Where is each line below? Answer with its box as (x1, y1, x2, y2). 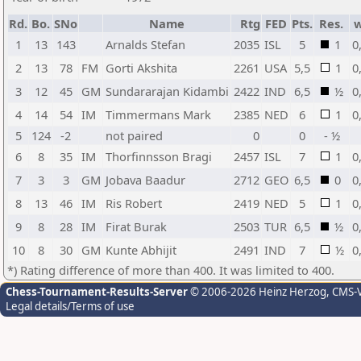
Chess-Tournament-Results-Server (6, 284, 188, 299)
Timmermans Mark (106, 106, 211, 122)
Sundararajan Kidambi (106, 83, 229, 99)
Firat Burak (106, 218, 167, 234)
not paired (106, 127, 163, 143)
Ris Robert (106, 195, 162, 211)
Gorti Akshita (106, 60, 177, 76)
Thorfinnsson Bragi (106, 148, 212, 164)
